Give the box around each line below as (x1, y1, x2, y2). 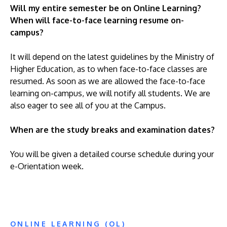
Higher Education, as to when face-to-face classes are (10, 64, 207, 74)
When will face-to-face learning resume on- (10, 15, 184, 25)
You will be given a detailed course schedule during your (10, 149, 214, 159)
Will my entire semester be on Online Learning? (10, 3, 201, 13)
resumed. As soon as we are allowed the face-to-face (10, 76, 205, 86)
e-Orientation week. (10, 161, 84, 171)
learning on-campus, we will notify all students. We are (10, 88, 210, 98)
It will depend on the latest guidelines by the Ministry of (10, 52, 214, 62)
